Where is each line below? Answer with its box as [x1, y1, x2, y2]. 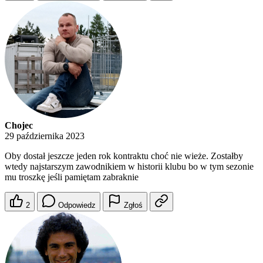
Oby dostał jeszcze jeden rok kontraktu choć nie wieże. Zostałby [5, 151, 243, 161]
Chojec [5, 120, 33, 131]
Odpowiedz [58, 201, 96, 210]
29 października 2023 [5, 131, 85, 141]
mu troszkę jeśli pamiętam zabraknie [5, 172, 139, 183]
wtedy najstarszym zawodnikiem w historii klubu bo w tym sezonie [5, 161, 254, 172]
